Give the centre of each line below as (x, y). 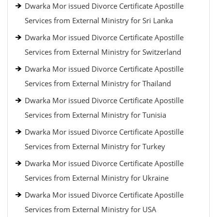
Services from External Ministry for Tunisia (95, 115)
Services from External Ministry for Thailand (98, 83)
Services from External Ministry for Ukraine (97, 178)
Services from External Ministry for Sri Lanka (99, 20)
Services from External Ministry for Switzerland (103, 52)
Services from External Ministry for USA (91, 209)
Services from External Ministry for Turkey (95, 146)
